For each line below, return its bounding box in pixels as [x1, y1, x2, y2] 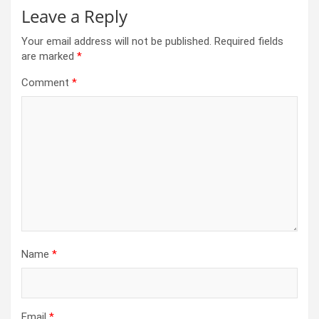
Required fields [214, 35, 283, 48]
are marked [21, 50, 77, 63]
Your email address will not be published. [21, 35, 211, 48]
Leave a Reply [21, 4, 127, 28]
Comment [21, 76, 72, 90]
